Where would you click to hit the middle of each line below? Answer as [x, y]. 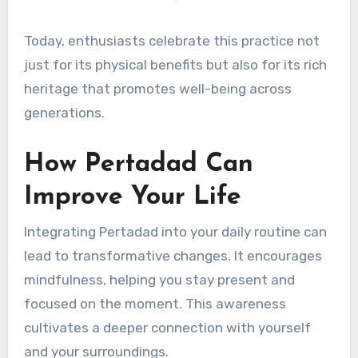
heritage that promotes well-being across [157, 89]
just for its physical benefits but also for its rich [175, 65]
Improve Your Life [132, 198]
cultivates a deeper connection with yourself [167, 327]
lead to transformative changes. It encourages [173, 255]
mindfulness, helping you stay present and [159, 279]
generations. [64, 113]
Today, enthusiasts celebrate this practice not [171, 41]
